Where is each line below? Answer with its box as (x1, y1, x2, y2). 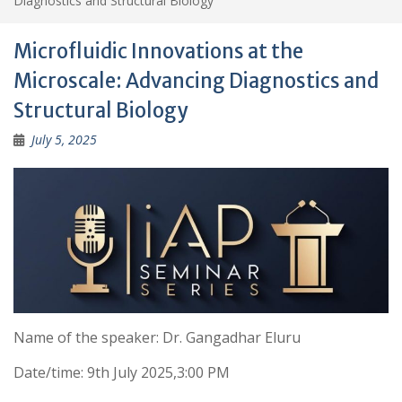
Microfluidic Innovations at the (13, 39, 303, 64)
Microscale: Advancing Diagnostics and (13, 68, 379, 93)
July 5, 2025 (31, 131, 97, 148)
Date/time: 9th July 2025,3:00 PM (13, 363, 230, 383)
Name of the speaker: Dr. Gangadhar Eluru (13, 328, 301, 348)
